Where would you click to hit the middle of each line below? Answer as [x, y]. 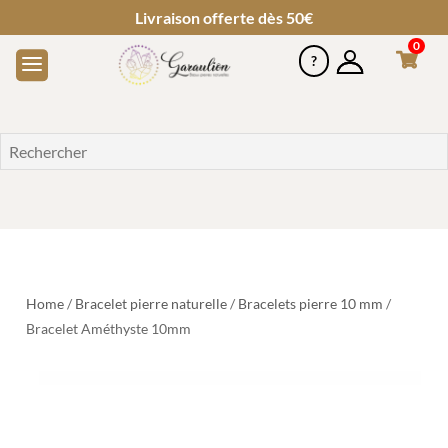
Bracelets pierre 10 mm [311, 303]
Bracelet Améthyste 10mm [109, 328]
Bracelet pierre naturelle [151, 303]
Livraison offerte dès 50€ [224, 17]
